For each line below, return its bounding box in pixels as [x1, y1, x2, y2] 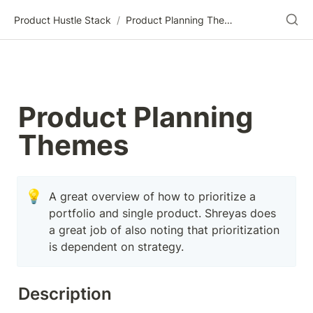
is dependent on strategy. [49, 240, 184, 254]
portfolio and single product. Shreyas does [49, 206, 277, 220]
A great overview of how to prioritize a [49, 189, 256, 203]
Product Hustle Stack [14, 13, 111, 26]
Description [18, 284, 112, 304]
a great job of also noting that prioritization [49, 223, 280, 237]
